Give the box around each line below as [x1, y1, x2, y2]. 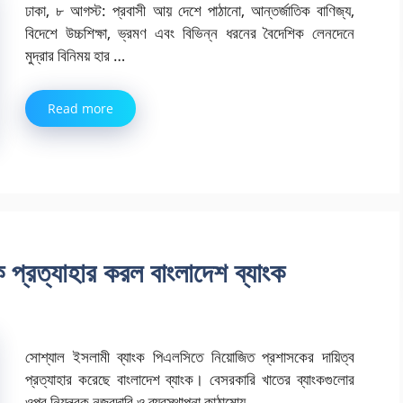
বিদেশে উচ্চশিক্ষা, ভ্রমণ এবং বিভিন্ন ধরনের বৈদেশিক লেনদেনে [25, 22, 354, 44]
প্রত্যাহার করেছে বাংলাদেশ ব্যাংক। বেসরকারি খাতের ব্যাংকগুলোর [25, 368, 354, 390]
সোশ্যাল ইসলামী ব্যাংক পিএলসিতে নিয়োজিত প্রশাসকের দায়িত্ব [25, 345, 354, 367]
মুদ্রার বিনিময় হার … [25, 45, 125, 67]
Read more [48, 99, 113, 117]
